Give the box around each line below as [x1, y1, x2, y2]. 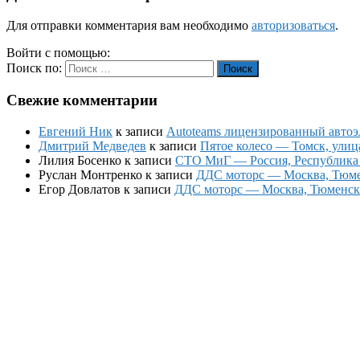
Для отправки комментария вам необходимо [6, 18, 252, 32]
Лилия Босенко [39, 153, 121, 167]
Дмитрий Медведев [39, 138, 146, 153]
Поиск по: [6, 60, 62, 75]
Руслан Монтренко [39, 167, 142, 182]
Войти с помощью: [6, 45, 113, 59]
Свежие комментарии [6, 92, 157, 109]
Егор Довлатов [39, 182, 121, 196]
